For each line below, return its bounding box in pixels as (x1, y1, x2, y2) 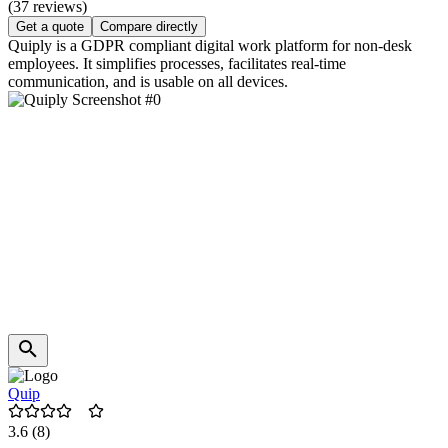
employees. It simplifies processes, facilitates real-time (8, 55, 346, 73)
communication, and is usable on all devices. (8, 73, 288, 91)
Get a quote (16, 19, 84, 35)
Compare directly (100, 19, 198, 35)
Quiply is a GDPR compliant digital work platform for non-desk (8, 37, 412, 55)
